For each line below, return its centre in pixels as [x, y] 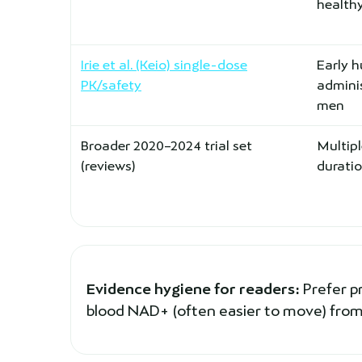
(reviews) [108, 166]
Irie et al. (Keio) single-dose [164, 65]
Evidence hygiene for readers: [193, 289]
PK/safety [111, 85]
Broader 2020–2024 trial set [166, 145]
